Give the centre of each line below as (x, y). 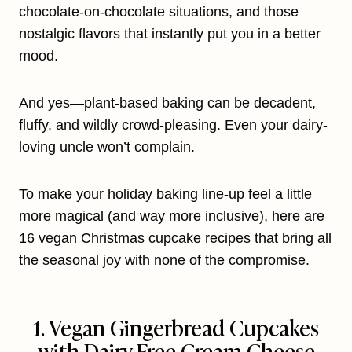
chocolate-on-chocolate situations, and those (159, 12)
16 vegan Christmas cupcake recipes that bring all (175, 238)
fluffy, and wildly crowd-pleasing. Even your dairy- (173, 125)
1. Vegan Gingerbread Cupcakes (176, 327)
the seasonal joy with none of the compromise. (164, 260)
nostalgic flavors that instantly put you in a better (170, 34)
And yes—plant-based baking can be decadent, (167, 103)
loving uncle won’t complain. (107, 147)
